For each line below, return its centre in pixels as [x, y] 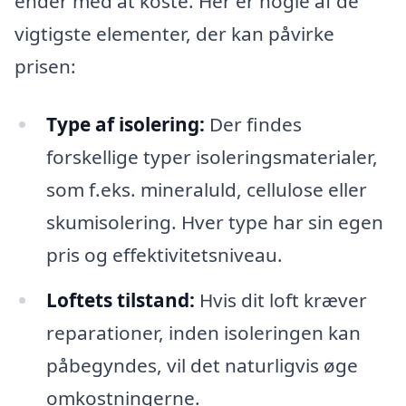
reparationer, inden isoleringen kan [203, 332]
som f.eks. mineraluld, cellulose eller [206, 189]
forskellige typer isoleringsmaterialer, [212, 156]
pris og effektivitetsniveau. [164, 254]
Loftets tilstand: [120, 300]
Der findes [253, 124]
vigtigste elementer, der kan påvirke [174, 33]
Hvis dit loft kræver [280, 300]
